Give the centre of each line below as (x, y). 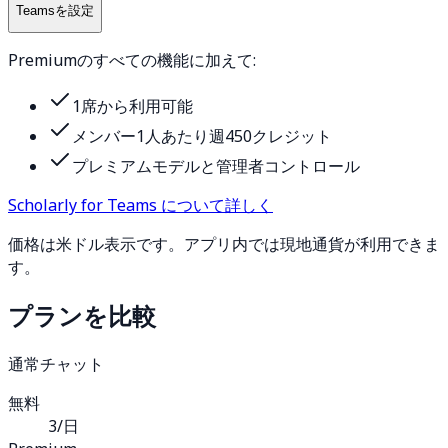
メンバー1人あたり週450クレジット (202, 135)
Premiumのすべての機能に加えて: (132, 59)
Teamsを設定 (55, 10)
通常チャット (56, 363)
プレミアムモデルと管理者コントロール (216, 165)
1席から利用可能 (132, 105)
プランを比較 (82, 315)
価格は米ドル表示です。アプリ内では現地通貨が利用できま (224, 243)
